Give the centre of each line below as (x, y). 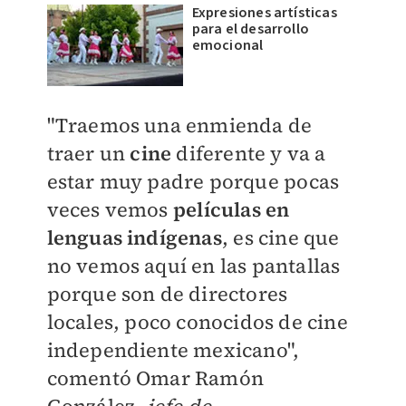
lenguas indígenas (134, 237)
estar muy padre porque (163, 181)
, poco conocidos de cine (230, 322)
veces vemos (110, 209)
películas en (231, 209)
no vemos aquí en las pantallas (193, 266)
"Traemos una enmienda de (179, 125)
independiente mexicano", (173, 350)
